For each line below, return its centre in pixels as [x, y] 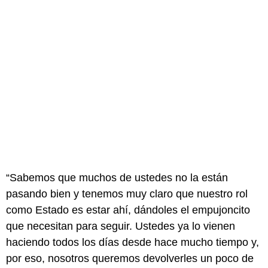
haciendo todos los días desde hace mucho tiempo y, [133, 242]
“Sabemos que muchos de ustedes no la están [117, 177]
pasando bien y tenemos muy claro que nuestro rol [127, 194]
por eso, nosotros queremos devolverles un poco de [130, 258]
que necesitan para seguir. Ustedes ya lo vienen [121, 226]
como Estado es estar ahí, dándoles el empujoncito [128, 210]
